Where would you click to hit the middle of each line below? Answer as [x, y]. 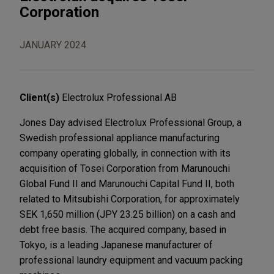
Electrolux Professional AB [119, 97]
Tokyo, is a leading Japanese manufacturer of [116, 245]
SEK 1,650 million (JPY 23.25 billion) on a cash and [128, 214]
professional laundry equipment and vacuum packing [131, 260]
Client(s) [41, 97]
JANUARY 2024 [53, 45]
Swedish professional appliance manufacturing [120, 138]
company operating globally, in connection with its [125, 153]
